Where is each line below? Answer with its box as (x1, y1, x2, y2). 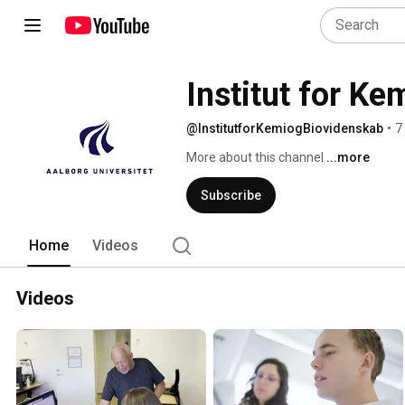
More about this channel (186, 150, 324, 165)
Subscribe (201, 188, 261, 202)
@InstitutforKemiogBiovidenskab (186, 121, 383, 136)
